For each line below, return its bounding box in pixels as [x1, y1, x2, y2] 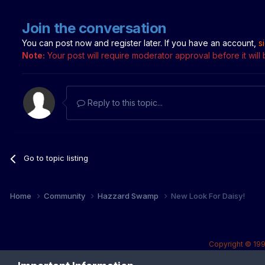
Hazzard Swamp [98, 191, 160, 201]
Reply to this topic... [85, 98, 163, 108]
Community [44, 191, 87, 201]
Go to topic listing [24, 153, 89, 163]
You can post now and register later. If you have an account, [22, 38, 258, 49]
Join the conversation [22, 20, 167, 37]
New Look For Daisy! [171, 191, 245, 201]
